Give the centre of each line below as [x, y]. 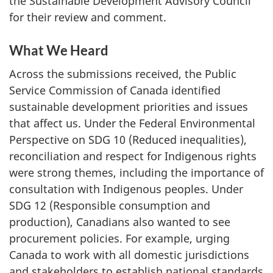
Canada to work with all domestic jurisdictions [129, 255]
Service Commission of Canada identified [115, 90]
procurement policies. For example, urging [119, 238]
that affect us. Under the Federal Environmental [132, 123]
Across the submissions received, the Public [123, 74]
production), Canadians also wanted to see [120, 222]
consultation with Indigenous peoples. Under [126, 189]
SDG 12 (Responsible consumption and [110, 205]
